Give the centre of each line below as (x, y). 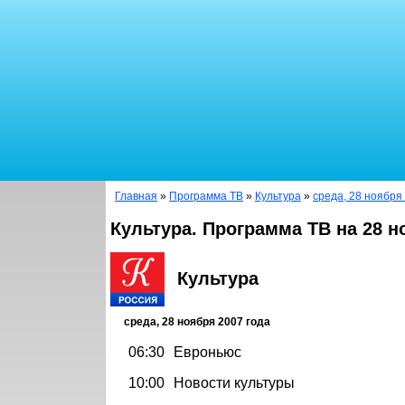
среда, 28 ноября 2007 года (197, 321)
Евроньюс (207, 352)
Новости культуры (234, 382)
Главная (136, 196)
